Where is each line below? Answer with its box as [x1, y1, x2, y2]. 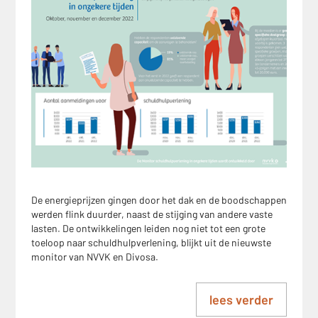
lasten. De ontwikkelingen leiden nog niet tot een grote [31, 222, 265, 234]
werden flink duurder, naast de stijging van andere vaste [31, 208, 273, 220]
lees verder [209, 292, 273, 307]
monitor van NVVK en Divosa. [31, 251, 158, 263]
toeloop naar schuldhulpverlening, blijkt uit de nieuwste [31, 236, 271, 248]
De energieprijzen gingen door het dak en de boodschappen [31, 194, 287, 206]
